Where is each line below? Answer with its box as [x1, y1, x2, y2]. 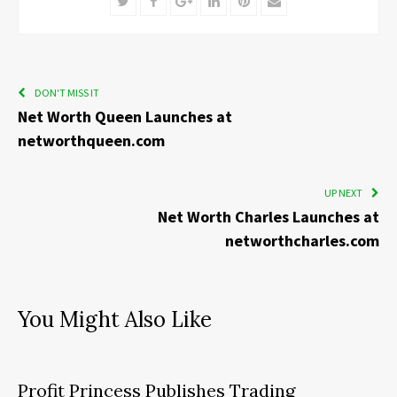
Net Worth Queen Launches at [18, 105, 232, 127]
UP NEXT [324, 185, 362, 199]
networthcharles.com [225, 230, 379, 251]
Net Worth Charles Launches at [158, 206, 379, 227]
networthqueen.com [18, 129, 165, 151]
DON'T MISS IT [35, 85, 99, 99]
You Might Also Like [18, 305, 212, 333]
